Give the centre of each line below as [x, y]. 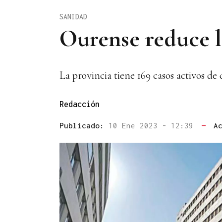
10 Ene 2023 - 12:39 [153, 126]
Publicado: [84, 126]
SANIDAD [73, 16]
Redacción [80, 104]
